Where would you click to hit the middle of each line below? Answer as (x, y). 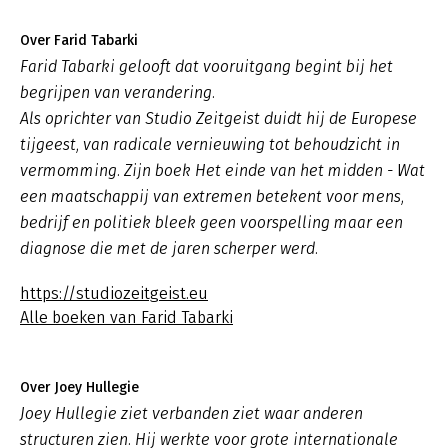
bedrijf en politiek (85, 222)
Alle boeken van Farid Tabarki (126, 317)
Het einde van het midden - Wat (310, 170)
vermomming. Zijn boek (107, 170)
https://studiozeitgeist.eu (114, 293)
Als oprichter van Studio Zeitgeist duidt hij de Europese (218, 118)
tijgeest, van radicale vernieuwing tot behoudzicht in (210, 144)
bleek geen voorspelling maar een (277, 222)
